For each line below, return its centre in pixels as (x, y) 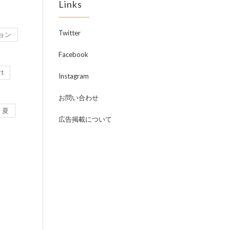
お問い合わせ (78, 97)
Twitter (69, 33)
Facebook (73, 54)
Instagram (73, 76)
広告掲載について (85, 119)
